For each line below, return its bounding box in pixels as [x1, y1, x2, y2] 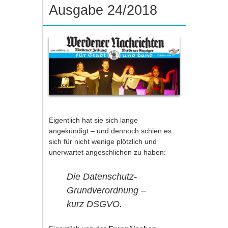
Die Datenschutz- [67, 171, 137, 182]
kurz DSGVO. [67, 198, 123, 209]
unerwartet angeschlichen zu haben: [49, 148, 166, 156]
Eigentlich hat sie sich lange [49, 116, 138, 124]
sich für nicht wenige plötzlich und [49, 137, 157, 146]
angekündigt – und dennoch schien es [49, 126, 172, 135]
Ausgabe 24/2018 [49, 3, 158, 18]
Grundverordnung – [67, 185, 147, 195]
